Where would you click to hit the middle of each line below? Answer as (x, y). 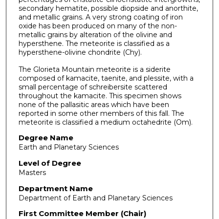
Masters (32, 172)
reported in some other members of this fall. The (101, 113)
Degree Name (46, 138)
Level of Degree (50, 163)
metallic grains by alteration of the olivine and (95, 35)
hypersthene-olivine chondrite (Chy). (80, 52)
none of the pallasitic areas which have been (94, 104)
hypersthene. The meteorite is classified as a (94, 44)
